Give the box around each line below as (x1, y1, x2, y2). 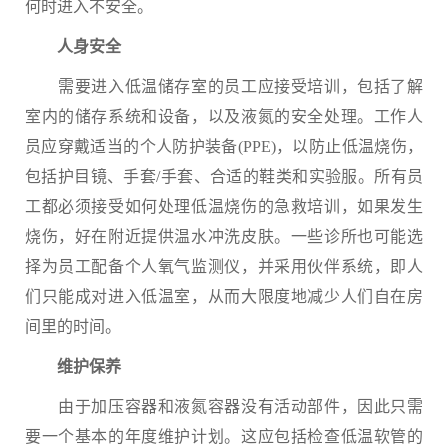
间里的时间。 (25, 318, 121, 335)
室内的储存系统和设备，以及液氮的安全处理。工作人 (25, 108, 423, 125)
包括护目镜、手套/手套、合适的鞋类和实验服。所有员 (25, 168, 423, 185)
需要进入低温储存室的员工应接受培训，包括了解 (25, 78, 423, 95)
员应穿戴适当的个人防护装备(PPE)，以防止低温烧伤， (25, 138, 423, 155)
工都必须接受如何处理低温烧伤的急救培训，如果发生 (25, 198, 423, 215)
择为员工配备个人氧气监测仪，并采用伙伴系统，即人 (25, 258, 423, 275)
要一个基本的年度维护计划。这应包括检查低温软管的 (25, 428, 423, 445)
